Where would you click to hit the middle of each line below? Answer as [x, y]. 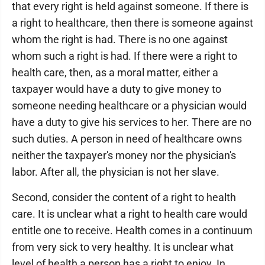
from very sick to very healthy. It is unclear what [123, 247]
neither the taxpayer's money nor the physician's [124, 155]
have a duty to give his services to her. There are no [132, 122]
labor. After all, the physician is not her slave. [116, 172]
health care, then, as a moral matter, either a [115, 72]
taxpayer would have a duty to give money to [117, 89]
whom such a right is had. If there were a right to [125, 56]
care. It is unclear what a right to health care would [130, 214]
